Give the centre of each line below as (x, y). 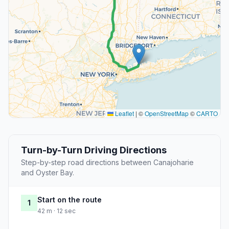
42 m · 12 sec (56, 211)
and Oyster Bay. (48, 173)
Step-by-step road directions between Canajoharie (107, 163)
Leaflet (124, 113)
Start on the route (70, 200)
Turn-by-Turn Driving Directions (94, 150)
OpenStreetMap (167, 113)
